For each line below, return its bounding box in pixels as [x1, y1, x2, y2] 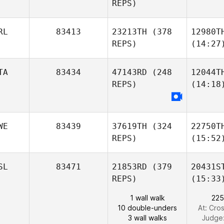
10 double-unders [117, 203, 177, 212]
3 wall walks [127, 213, 167, 222]
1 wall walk [129, 193, 165, 202]
